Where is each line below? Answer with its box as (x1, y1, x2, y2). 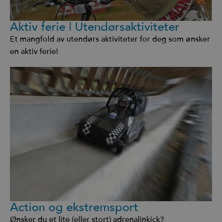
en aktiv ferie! (10, 47, 58, 57)
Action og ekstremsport (10, 200, 138, 215)
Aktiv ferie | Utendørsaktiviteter (10, 20, 179, 35)
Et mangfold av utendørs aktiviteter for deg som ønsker (10, 34, 210, 45)
